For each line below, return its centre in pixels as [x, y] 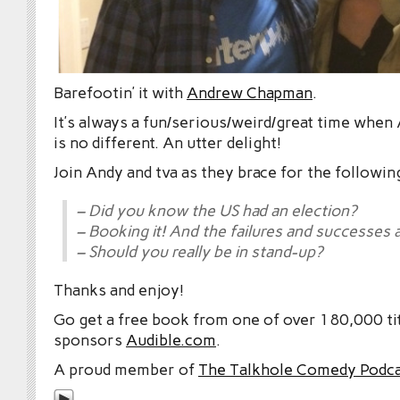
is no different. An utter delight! [167, 143]
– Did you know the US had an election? [216, 211]
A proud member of [126, 370]
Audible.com [171, 340]
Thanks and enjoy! [119, 290]
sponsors [90, 340]
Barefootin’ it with [120, 93]
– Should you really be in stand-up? [199, 252]
